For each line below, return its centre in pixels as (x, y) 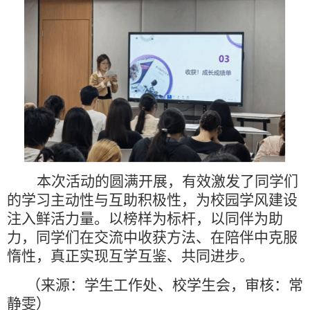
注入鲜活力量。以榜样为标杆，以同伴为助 (145, 218)
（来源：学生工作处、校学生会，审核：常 (165, 285)
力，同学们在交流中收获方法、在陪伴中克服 (152, 237)
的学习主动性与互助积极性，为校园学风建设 (152, 200)
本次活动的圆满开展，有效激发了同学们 (167, 181)
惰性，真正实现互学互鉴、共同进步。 (130, 256)
